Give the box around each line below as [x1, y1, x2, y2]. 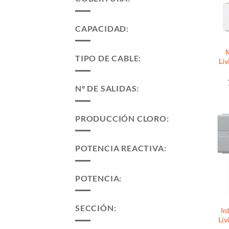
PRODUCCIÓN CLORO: [75, 113, 169, 123]
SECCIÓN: [75, 203, 117, 213]
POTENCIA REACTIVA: [75, 143, 167, 153]
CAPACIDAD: [75, 23, 129, 33]
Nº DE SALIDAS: [75, 83, 140, 94]
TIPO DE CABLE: [75, 53, 142, 63]
